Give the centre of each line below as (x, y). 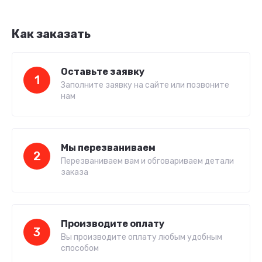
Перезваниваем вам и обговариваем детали (147, 161)
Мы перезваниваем (108, 148)
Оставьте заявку (103, 72)
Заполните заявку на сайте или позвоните (145, 85)
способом (80, 249)
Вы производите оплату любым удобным (142, 237)
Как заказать (51, 34)
